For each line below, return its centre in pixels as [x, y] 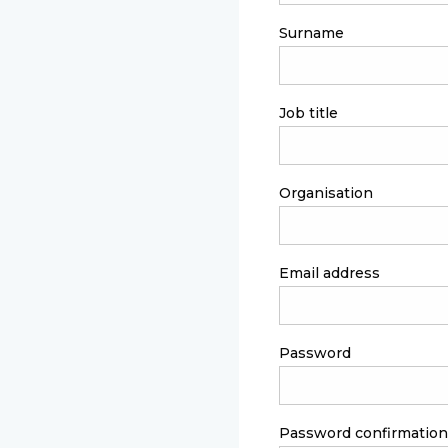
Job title [308, 113]
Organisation [326, 193]
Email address [329, 273]
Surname [311, 33]
